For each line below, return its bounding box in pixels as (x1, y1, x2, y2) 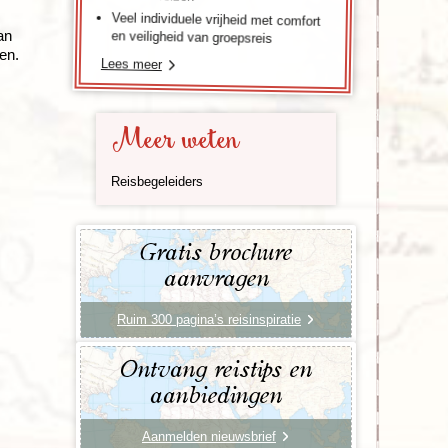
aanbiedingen (150, 383, 282, 408)
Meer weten (111, 119, 240, 163)
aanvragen (163, 266, 269, 291)
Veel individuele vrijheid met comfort (111, 9, 321, 29)
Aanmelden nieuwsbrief (142, 428, 276, 444)
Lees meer (100, 55, 163, 72)
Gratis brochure (140, 240, 292, 265)
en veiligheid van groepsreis (111, 27, 273, 46)
